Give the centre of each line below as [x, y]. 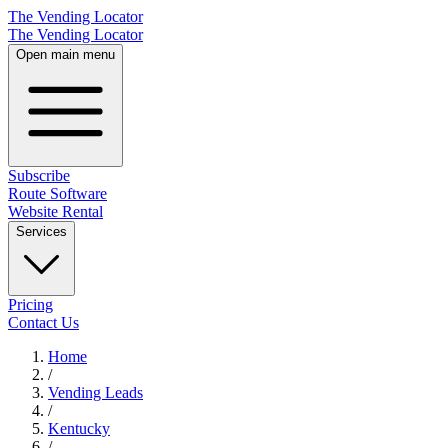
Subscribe [39, 175]
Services [41, 231]
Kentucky [79, 428]
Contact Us [43, 322]
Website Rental [55, 211]
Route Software [57, 193]
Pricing [30, 304]
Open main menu [65, 54]
